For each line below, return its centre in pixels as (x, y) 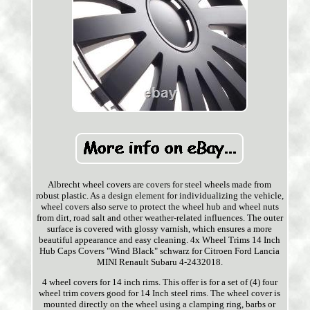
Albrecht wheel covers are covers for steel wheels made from (160, 185)
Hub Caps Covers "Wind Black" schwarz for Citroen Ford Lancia (160, 251)
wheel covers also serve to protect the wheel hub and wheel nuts (159, 207)
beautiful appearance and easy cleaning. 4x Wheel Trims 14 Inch (160, 240)
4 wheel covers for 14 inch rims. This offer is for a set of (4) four (159, 282)
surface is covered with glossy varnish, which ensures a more (160, 229)
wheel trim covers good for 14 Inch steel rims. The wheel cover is (160, 293)
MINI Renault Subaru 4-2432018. (159, 262)
